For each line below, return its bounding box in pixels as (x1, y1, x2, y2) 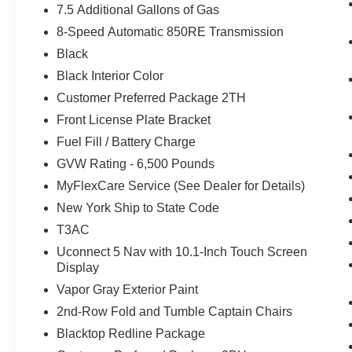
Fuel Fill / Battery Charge (57, 134, 196, 148)
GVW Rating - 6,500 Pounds (57, 156, 215, 170)
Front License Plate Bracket (57, 112, 211, 126)
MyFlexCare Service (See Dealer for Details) (57, 178, 306, 192)
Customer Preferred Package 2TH (57, 90, 247, 104)
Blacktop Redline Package (57, 326, 206, 340)
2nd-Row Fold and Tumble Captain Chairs (57, 304, 293, 318)
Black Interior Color (57, 68, 164, 82)
